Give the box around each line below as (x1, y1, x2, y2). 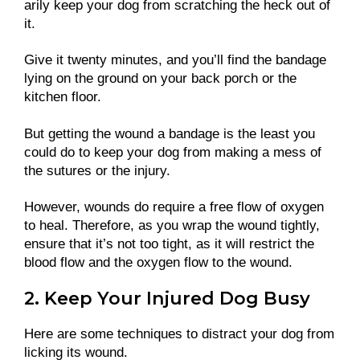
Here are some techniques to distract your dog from (24, 325, 334, 342)
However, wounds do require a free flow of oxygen (24, 198, 324, 215)
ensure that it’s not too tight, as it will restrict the (24, 235, 314, 252)
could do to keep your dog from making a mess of (24, 144, 321, 160)
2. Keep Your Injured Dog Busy (24, 287, 310, 309)
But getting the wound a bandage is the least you (24, 125, 315, 141)
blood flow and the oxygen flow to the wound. (24, 254, 297, 270)
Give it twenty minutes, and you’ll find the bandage (24, 52, 326, 68)
